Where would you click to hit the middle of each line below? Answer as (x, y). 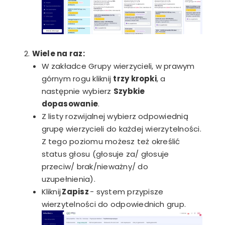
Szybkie (129, 91)
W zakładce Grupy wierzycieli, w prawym (118, 66)
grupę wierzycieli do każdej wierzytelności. (121, 129)
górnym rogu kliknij (77, 78)
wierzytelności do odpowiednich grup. (115, 204)
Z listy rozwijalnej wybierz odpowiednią (115, 116)
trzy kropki (135, 78)
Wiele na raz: (58, 53)
